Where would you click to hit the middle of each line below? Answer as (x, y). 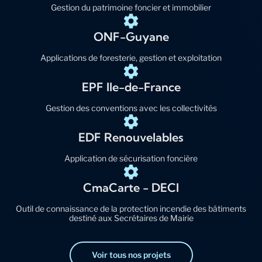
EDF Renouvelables (131, 137)
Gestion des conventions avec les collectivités (131, 108)
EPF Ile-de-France (131, 87)
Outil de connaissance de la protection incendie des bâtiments (131, 209)
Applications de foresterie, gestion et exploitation (131, 58)
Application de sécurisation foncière (131, 158)
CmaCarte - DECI (131, 188)
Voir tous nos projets (131, 255)
